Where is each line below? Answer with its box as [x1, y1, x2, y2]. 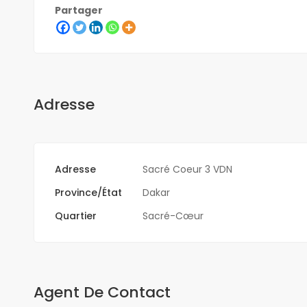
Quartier [54, 208, 97, 223]
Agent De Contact [33, 281, 171, 303]
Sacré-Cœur [142, 208, 204, 223]
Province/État [54, 185, 122, 199]
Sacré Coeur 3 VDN [142, 162, 232, 176]
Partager [54, 3, 103, 17]
